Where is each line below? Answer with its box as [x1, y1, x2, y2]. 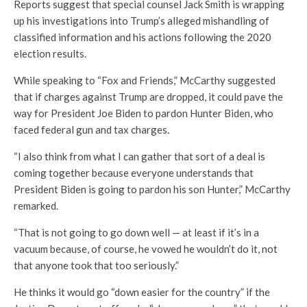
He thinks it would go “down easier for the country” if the [14, 285, 270, 298]
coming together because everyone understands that [14, 166, 254, 179]
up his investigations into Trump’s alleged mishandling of [14, 14, 269, 27]
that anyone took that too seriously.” [14, 258, 179, 271]
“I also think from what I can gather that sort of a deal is [14, 149, 265, 162]
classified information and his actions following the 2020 [14, 30, 271, 43]
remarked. [14, 199, 58, 212]
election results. [14, 47, 86, 60]
